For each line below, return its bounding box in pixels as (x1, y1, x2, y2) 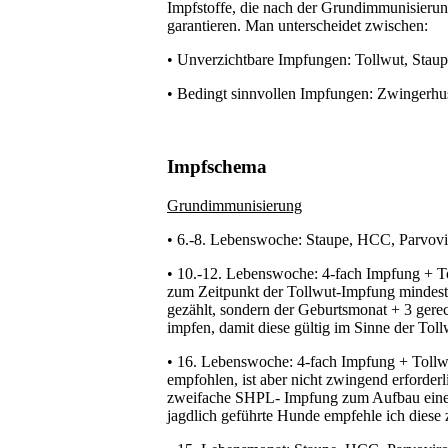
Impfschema (167, 156, 267, 178)
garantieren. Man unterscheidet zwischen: (167, 17, 428, 35)
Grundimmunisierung (167, 196, 302, 214)
